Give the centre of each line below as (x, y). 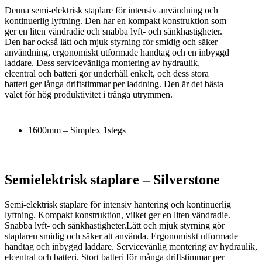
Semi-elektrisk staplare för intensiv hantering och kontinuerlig (118, 205)
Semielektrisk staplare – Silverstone (112, 180)
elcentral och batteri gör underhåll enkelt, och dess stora (107, 73)
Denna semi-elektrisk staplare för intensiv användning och (111, 10)
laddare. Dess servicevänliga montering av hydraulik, (102, 63)
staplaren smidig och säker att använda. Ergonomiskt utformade (121, 236)
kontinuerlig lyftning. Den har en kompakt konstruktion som (116, 20)
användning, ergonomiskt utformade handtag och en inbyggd (117, 52)
